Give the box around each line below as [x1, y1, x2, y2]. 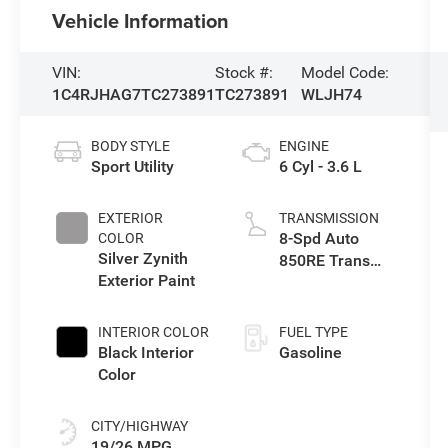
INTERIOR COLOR [98, 323, 210, 340]
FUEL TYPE [278, 323, 348, 340]
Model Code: [300, 62, 389, 82]
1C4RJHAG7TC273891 [52, 84, 216, 104]
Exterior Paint [98, 270, 196, 290]
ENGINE [278, 137, 329, 154]
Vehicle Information [52, 5, 230, 35]
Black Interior [98, 342, 195, 362]
